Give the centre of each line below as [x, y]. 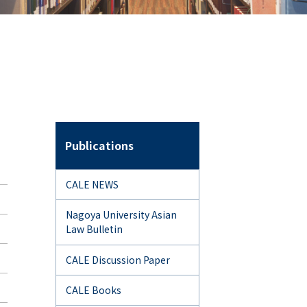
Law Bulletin [94, 229]
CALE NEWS [92, 184]
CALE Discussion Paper [118, 259]
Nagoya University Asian [121, 215]
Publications [99, 145]
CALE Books [94, 290]
